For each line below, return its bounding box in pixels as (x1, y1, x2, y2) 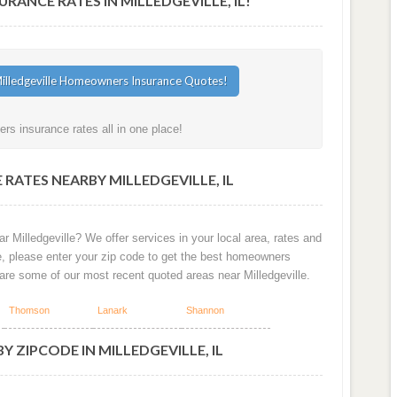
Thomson (8, 305, 50, 316)
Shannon (185, 305, 224, 316)
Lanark (97, 305, 128, 316)
